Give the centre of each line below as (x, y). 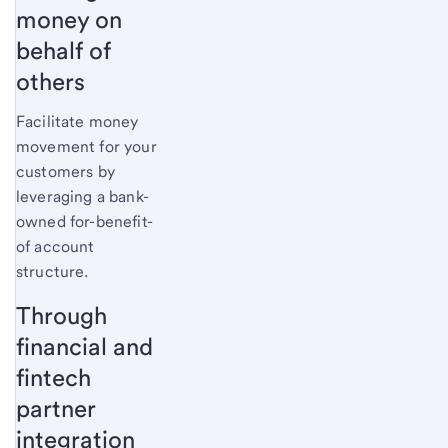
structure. (52, 272)
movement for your (86, 147)
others (50, 82)
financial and (84, 347)
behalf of (63, 51)
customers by (65, 172)
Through (61, 316)
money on (69, 20)
